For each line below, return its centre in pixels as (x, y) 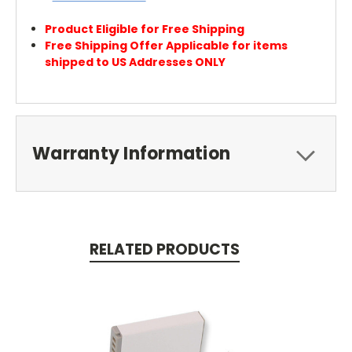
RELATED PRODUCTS (164, 249)
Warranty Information (131, 153)
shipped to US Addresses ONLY (136, 62)
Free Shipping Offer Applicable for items (167, 45)
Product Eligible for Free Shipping (145, 29)
